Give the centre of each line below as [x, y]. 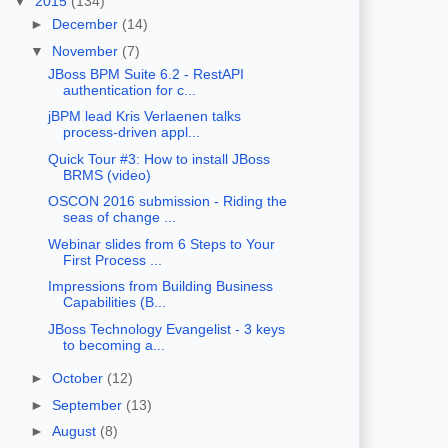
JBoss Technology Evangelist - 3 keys [166, 328]
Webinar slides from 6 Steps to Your [161, 243]
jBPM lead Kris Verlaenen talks [144, 116]
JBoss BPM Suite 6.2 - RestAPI [145, 73]
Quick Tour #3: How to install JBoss [158, 158]
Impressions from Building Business [160, 286]
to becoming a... [113, 344]
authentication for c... [129, 89]
